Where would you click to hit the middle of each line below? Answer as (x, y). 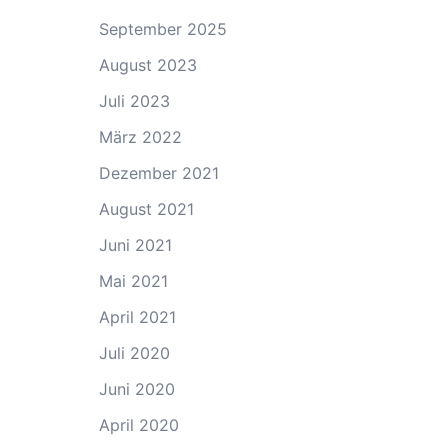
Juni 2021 (135, 245)
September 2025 (162, 29)
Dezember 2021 (158, 173)
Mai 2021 (133, 281)
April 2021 (137, 317)
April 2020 (138, 425)
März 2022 (140, 137)
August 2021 (146, 209)
